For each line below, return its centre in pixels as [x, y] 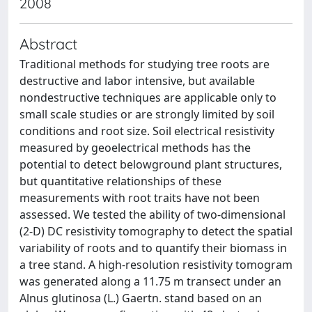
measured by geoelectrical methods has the [135, 148]
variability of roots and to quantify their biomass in [153, 248]
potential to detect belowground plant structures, [151, 164]
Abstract [48, 44]
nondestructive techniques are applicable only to [148, 97]
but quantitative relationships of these [120, 181]
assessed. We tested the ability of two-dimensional [153, 214]
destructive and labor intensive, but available [137, 81]
